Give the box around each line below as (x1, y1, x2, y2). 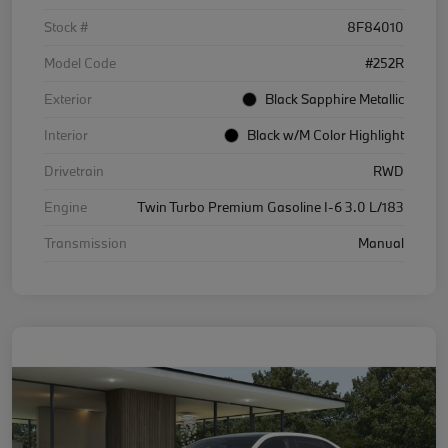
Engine (44, 198, 87, 217)
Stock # (44, 18, 88, 37)
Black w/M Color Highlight (247, 126, 404, 145)
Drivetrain (44, 162, 104, 181)
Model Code (44, 54, 116, 73)
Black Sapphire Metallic (265, 90, 404, 109)
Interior (44, 126, 88, 145)
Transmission (44, 234, 127, 253)
